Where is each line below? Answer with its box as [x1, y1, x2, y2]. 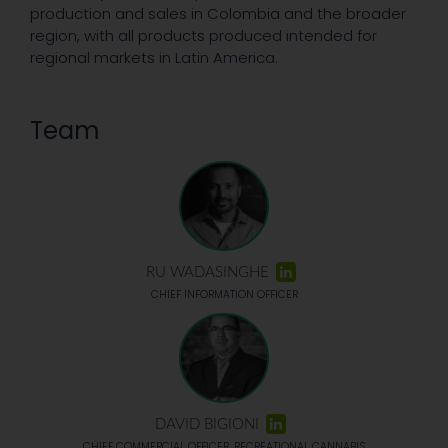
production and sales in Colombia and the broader [30, 3, 406, 25]
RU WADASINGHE [145, 265, 269, 281]
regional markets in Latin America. [30, 47, 278, 69]
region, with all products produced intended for [30, 25, 377, 47]
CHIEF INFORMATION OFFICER [150, 287, 298, 303]
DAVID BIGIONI [155, 417, 259, 433]
